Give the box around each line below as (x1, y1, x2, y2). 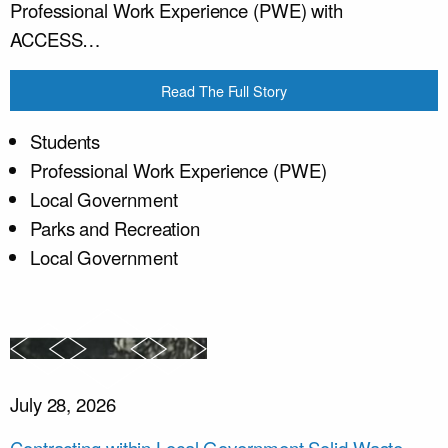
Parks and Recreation (30, 214, 200, 241)
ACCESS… (10, 26, 102, 53)
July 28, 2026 (10, 390, 116, 417)
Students (30, 127, 101, 154)
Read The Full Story (161, 79, 287, 101)
